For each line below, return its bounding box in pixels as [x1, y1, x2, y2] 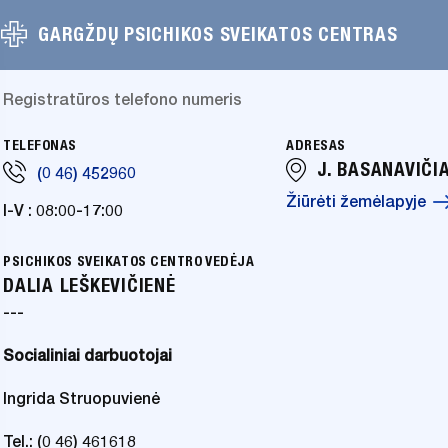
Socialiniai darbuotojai [3, 346, 172, 366]
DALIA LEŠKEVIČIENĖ [3, 274, 176, 296]
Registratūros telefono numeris [3, 90, 242, 110]
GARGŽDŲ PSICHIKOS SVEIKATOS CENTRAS [38, 23, 398, 45]
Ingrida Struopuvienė [3, 389, 160, 409]
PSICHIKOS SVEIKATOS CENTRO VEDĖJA [3, 253, 255, 269]
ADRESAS [286, 137, 346, 153]
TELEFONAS [3, 137, 78, 153]
